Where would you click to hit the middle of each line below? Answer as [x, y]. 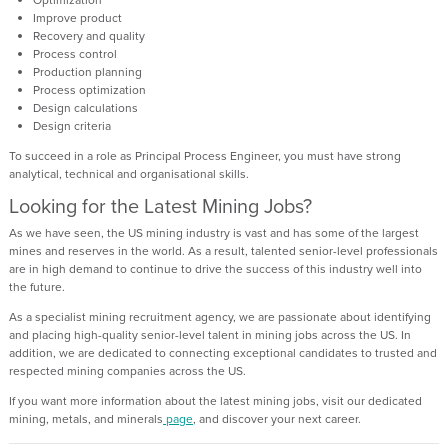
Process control [75, 53]
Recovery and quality [89, 35]
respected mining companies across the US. [129, 370]
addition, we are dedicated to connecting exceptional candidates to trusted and [223, 352]
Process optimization [89, 89]
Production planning [87, 71]
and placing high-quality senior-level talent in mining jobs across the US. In [210, 334]
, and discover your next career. [278, 418]
